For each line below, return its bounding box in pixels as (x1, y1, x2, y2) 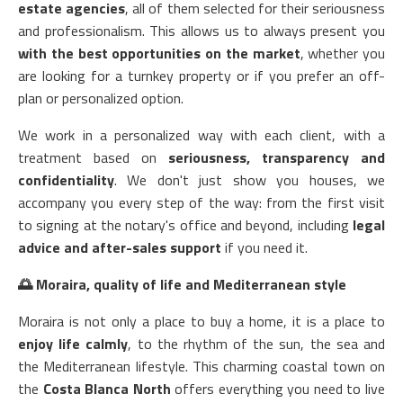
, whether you (300, 42, 385, 64)
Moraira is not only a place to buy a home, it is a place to (18, 310, 385, 332)
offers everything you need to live (170, 378, 386, 399)
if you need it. (221, 237, 308, 258)
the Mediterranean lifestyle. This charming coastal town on (18, 355, 385, 377)
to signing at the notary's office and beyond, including (18, 214, 353, 236)
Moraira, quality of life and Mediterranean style (32, 273, 346, 295)
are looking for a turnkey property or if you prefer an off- (18, 65, 385, 86)
